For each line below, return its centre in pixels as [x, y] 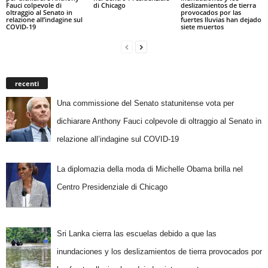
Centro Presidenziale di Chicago [112, 187]
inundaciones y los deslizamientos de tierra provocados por [159, 251]
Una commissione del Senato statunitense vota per [145, 103]
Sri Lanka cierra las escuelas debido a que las [136, 233]
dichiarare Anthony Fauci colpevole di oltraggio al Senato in [159, 121]
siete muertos [202, 27]
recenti [27, 84]
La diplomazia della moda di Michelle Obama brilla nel [150, 169]
